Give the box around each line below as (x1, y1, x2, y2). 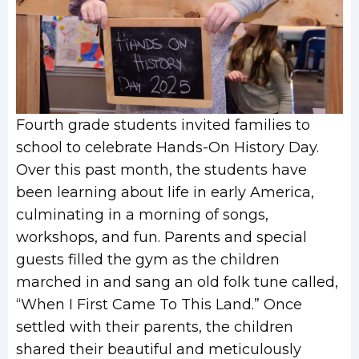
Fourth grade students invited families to (16, 116, 310, 134)
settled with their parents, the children (16, 318, 293, 336)
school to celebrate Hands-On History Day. (16, 139, 319, 156)
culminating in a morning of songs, (16, 206, 268, 224)
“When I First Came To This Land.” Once (16, 296, 302, 313)
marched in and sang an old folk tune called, (16, 273, 338, 291)
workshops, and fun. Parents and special (16, 228, 307, 246)
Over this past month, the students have (16, 161, 307, 179)
